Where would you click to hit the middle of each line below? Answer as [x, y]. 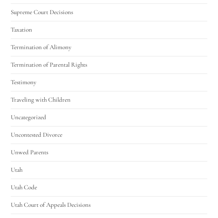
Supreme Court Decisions [42, 12]
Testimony [24, 82]
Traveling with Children [41, 100]
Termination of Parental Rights [49, 64]
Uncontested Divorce [37, 135]
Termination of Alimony [41, 47]
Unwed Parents [30, 152]
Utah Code [24, 187]
